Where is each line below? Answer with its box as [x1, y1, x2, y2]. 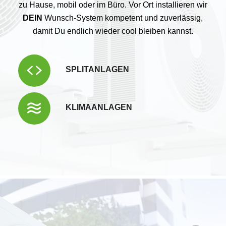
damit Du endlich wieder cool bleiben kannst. [32, 26, 193, 35]
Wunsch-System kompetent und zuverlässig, [42, 13, 203, 22]
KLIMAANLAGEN [65, 103, 132, 112]
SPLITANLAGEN [65, 65, 129, 74]
